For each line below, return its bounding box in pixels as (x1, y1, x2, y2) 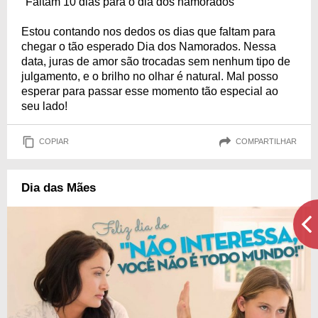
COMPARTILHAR (236, 137, 297, 146)
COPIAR (39, 137, 69, 146)
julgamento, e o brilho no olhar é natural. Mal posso (21, 70, 278, 82)
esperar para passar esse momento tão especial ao (21, 84, 278, 97)
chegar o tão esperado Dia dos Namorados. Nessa (21, 40, 276, 53)
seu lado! (21, 99, 67, 112)
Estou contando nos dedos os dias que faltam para (21, 25, 275, 38)
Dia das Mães (21, 180, 96, 194)
